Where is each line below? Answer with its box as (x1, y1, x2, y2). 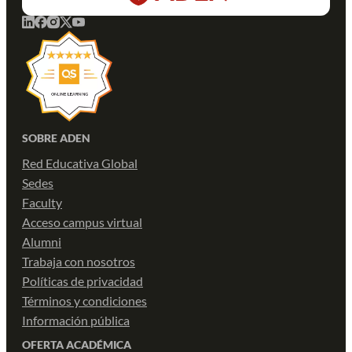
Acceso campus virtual (22, 214, 142, 229)
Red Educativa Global (22, 155, 137, 170)
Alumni (22, 233, 61, 249)
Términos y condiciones (22, 292, 147, 308)
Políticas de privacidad (22, 273, 143, 288)
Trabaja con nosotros (22, 253, 135, 269)
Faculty (22, 194, 62, 210)
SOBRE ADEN (22, 130, 90, 145)
